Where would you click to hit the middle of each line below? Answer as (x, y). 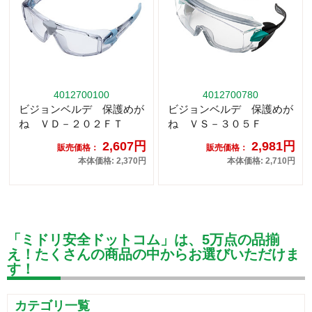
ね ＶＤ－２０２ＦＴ (71, 123)
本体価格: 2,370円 (112, 161)
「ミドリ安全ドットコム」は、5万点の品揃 (143, 239)
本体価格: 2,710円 (261, 161)
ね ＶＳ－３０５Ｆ (215, 123)
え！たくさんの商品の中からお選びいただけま (153, 254)
